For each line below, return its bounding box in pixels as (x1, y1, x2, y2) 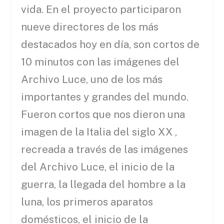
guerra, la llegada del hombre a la (21, 178, 186, 191)
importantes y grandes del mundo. (21, 90, 189, 103)
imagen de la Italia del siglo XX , (21, 125, 177, 138)
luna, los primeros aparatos (21, 195, 153, 208)
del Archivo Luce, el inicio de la (21, 160, 175, 173)
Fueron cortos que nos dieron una (21, 108, 185, 121)
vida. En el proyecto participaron (21, 3, 181, 16)
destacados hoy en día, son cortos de (21, 38, 200, 51)
